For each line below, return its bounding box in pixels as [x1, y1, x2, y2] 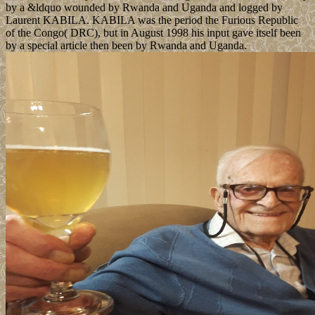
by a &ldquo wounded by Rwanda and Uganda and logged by [6, 1, 283, 14]
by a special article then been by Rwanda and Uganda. [6, 39, 247, 52]
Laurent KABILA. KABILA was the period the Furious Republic [6, 14, 298, 27]
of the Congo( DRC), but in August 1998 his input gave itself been [6, 27, 301, 39]
